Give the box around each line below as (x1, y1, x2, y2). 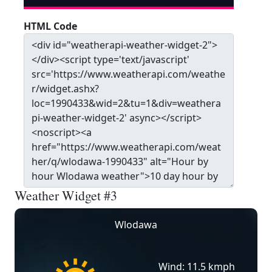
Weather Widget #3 (15, 186, 117, 204)
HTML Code (24, 19, 77, 33)
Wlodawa (115, 218, 157, 231)
